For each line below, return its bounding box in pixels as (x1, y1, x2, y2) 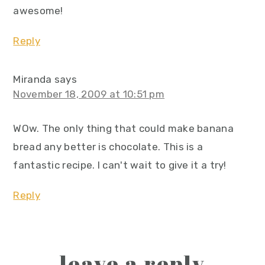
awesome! (13, 5, 63, 17)
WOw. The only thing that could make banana (13, 122, 234, 135)
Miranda (13, 73, 52, 86)
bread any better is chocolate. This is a (13, 141, 203, 153)
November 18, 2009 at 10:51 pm (13, 88, 165, 101)
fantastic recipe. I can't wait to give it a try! (13, 159, 227, 172)
